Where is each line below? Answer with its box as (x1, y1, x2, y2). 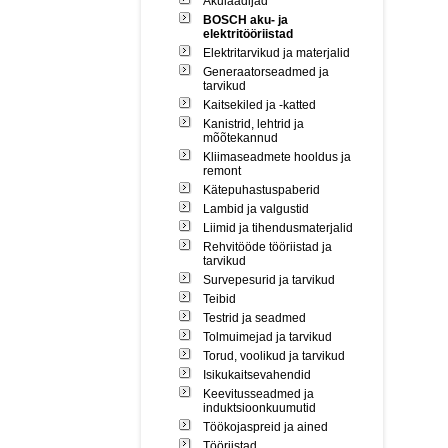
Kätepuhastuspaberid (203, 183, 320, 197)
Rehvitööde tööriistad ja (203, 240, 332, 254)
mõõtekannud (203, 131, 278, 145)
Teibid (203, 292, 236, 306)
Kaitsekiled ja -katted (203, 98, 316, 112)
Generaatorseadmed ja (203, 65, 329, 79)
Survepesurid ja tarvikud (203, 273, 335, 287)
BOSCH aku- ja (203, 13, 288, 27)
